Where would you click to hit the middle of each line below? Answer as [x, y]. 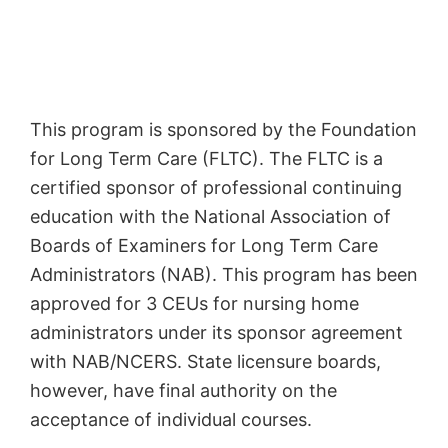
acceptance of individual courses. [171, 419]
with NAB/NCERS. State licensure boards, [205, 361]
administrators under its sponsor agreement [216, 332]
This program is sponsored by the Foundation [223, 129]
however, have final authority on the [183, 390]
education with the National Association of [210, 216]
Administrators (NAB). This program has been [224, 274]
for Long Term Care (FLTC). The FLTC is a [206, 158]
